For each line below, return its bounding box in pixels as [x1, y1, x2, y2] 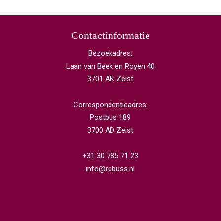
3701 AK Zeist [87, 74, 134, 83]
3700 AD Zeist [87, 126, 134, 135]
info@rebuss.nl [86, 164, 135, 173]
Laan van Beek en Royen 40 [66, 62, 155, 71]
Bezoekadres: [88, 49, 133, 58]
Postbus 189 [90, 113, 131, 122]
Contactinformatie [71, 29, 150, 41]
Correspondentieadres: [73, 100, 147, 109]
